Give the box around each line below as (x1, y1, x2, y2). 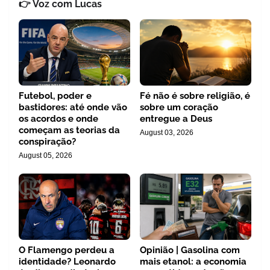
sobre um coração (140, 102, 218, 113)
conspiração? (19, 136, 76, 148)
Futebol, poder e (19, 90, 92, 102)
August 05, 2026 (19, 151, 72, 160)
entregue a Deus (140, 113, 212, 125)
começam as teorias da (19, 125, 120, 136)
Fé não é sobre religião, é (140, 90, 250, 102)
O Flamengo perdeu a (19, 245, 115, 256)
